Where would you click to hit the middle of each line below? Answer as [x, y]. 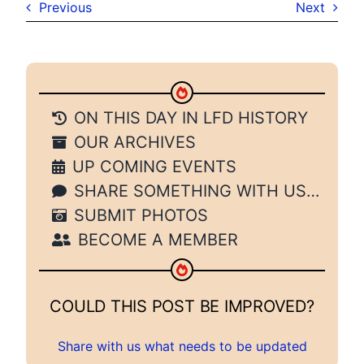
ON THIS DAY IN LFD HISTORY [191, 118]
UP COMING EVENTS [154, 167]
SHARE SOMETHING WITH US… [197, 191]
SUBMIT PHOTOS [141, 216]
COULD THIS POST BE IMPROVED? [182, 307]
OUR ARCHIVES [135, 143]
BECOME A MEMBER [158, 240]
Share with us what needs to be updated [182, 347]
